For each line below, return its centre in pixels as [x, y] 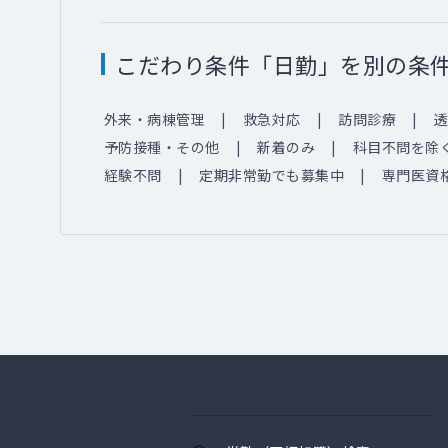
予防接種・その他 [161, 146]
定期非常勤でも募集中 [271, 174]
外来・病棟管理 [154, 118]
